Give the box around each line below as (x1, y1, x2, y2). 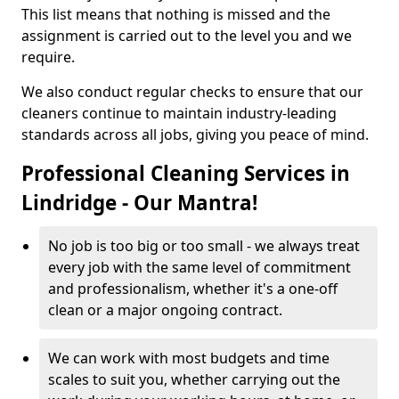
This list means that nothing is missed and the (21, 4, 330, 24)
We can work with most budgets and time (48, 348, 330, 368)
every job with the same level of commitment (48, 257, 351, 277)
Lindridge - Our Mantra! (21, 189, 257, 216)
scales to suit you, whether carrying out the (48, 370, 340, 389)
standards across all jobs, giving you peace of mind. (21, 125, 369, 144)
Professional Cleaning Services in (21, 159, 350, 187)
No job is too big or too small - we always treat (48, 236, 360, 256)
